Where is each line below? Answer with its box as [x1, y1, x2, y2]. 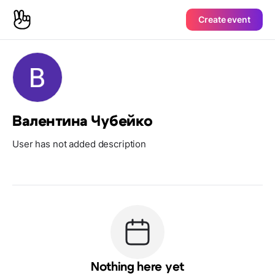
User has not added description [12, 138, 147, 150]
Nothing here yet [91, 261, 184, 273]
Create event [198, 14, 250, 25]
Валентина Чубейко [12, 114, 153, 129]
